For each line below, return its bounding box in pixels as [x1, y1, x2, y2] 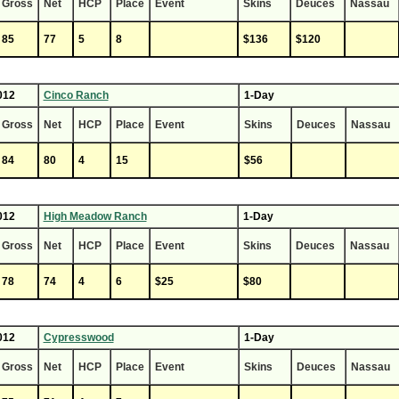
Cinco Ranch [43, 89, 109, 102]
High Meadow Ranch [43, 210, 147, 223]
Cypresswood [43, 331, 114, 344]
